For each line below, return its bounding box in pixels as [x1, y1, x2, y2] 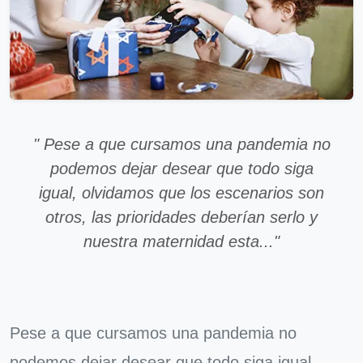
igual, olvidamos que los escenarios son [39, 184, 324, 202]
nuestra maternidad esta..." [83, 233, 280, 250]
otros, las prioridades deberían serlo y [45, 208, 318, 226]
